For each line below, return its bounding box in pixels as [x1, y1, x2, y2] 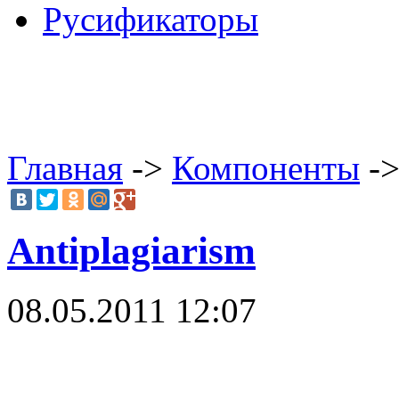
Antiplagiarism [7, 229, 256, 272]
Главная [7, 148, 123, 187]
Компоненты [172, 148, 360, 187]
